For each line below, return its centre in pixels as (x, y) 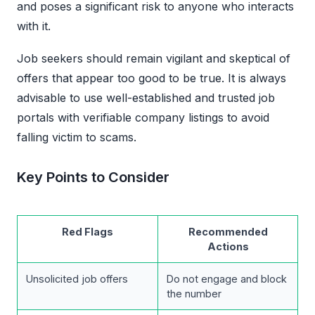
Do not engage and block (227, 278)
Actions (228, 246)
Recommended (228, 231)
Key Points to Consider (93, 177)
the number (194, 293)
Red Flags (88, 231)
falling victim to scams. (77, 137)
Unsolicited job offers (77, 278)
